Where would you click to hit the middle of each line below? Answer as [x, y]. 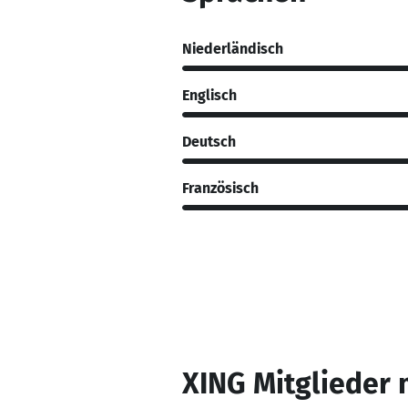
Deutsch [209, 141]
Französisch [220, 188]
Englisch [209, 95]
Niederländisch [233, 48]
